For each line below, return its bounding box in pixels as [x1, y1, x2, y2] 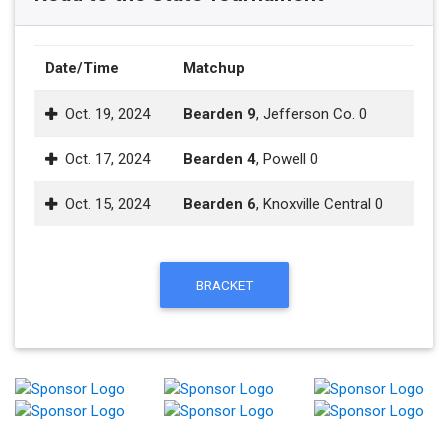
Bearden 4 [183, 149, 256, 168]
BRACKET [195, 276, 253, 293]
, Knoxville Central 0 [256, 194, 383, 213]
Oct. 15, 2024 [65, 194, 150, 213]
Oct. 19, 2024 [65, 104, 150, 123]
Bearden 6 [183, 194, 256, 213]
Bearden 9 [183, 104, 256, 123]
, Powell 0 [256, 149, 318, 168]
